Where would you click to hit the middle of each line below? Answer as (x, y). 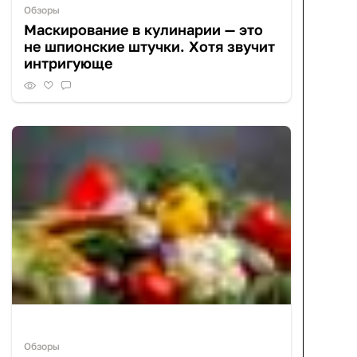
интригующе (68, 63)
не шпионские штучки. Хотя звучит (149, 47)
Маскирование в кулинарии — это (143, 30)
